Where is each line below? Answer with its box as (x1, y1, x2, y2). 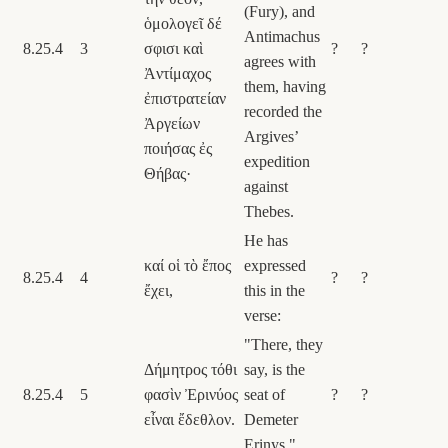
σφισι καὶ (144, 39, 203, 57)
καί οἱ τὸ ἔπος (144, 256, 231, 274)
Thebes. (244, 202, 294, 220)
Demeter (244, 410, 298, 428)
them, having (244, 77, 326, 95)
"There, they (244, 335, 323, 353)
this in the (244, 281, 305, 299)
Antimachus (244, 27, 320, 45)
